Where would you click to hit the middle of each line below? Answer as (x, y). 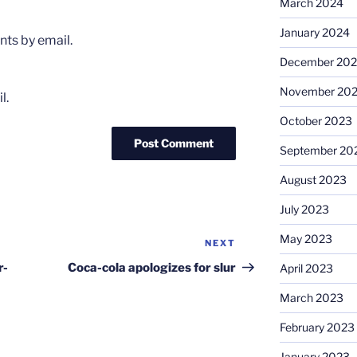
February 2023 (317, 327)
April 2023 (306, 268)
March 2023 (311, 298)
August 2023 (313, 180)
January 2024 (314, 32)
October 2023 (316, 121)
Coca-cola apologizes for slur (152, 268)
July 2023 (304, 209)
